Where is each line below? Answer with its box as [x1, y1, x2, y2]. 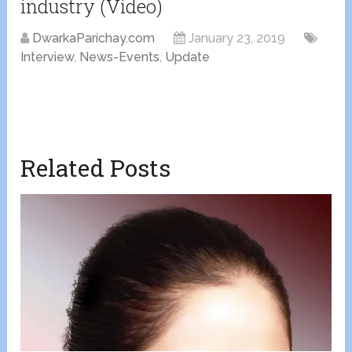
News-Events [79, 49, 160, 65]
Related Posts [20, 152, 171, 184]
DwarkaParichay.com [32, 31, 156, 46]
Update [165, 49, 211, 65]
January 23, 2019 [189, 31, 286, 46]
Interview [20, 49, 75, 65]
